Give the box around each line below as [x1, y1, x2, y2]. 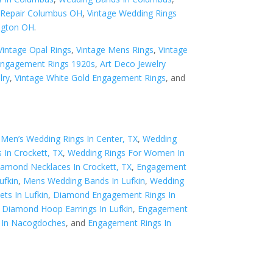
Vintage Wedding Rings [87, 7, 177, 19]
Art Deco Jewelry [100, 58, 166, 69]
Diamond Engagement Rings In [53, 188, 176, 200]
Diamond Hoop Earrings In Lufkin [2, 202, 133, 214]
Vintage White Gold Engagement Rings [15, 72, 166, 83]
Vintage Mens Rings [76, 44, 154, 55]
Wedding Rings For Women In [68, 146, 185, 158]
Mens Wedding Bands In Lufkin [23, 174, 146, 186]
